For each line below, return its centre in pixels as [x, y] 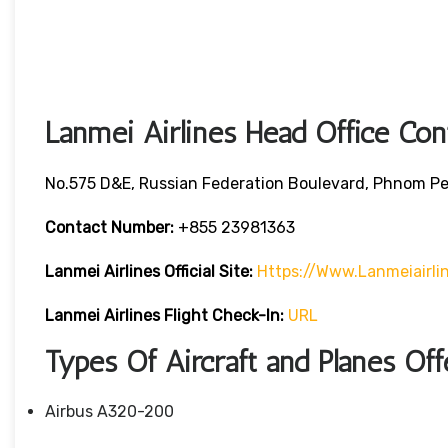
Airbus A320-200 [109, 412]
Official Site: [210, 272]
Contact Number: [109, 228]
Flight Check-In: [224, 316]
